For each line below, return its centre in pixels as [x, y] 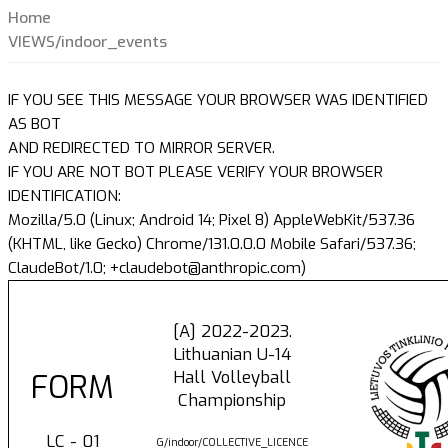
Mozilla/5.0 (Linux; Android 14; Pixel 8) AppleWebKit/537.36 [211, 220]
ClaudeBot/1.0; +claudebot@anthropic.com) [157, 268]
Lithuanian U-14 [232, 354]
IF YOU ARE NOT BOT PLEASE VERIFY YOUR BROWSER [195, 172]
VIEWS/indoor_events [87, 42]
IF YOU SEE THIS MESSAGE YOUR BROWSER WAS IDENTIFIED [218, 100]
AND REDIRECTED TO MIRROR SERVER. [141, 148]
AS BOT [34, 124]
